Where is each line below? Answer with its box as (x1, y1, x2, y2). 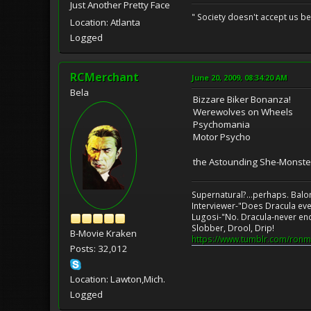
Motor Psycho (193, 130, 251, 143)
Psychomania (193, 117, 250, 131)
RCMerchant (70, 69, 139, 85)
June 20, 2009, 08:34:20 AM (192, 72, 287, 83)
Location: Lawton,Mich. (70, 272, 165, 285)
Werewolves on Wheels (193, 105, 293, 118)
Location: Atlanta (70, 15, 140, 28)
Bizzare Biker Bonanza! (193, 92, 291, 106)
